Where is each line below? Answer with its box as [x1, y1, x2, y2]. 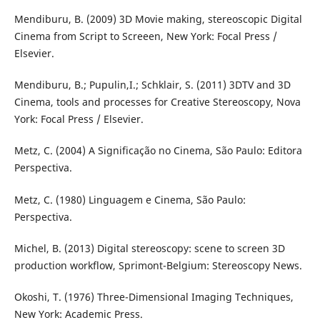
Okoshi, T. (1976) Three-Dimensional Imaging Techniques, [14, 289, 294, 304]
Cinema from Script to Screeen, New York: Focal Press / [14, 29, 277, 44]
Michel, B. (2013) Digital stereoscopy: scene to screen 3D [14, 241, 285, 255]
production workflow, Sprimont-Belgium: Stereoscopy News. [14, 258, 302, 272]
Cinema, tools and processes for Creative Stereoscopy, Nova [14, 95, 301, 109]
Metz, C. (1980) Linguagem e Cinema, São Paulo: [14, 192, 246, 206]
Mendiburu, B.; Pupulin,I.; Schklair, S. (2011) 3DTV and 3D [14, 78, 291, 92]
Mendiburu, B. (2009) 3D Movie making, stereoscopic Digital [14, 12, 302, 26]
